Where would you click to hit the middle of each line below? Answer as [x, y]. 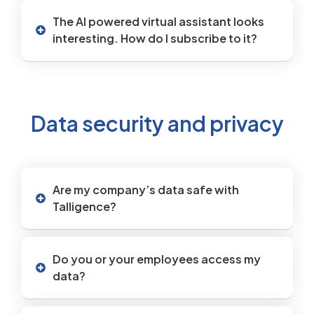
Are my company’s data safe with [146, 189]
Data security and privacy [157, 123]
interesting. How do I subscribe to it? [155, 38]
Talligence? [84, 206]
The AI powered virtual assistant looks [158, 21]
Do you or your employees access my [157, 259]
